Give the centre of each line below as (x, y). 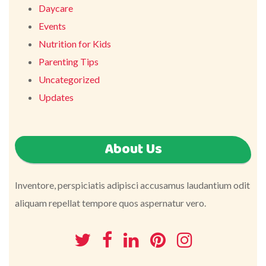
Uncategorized (69, 79)
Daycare (56, 8)
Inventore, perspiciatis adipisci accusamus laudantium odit (132, 185)
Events (52, 26)
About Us (133, 150)
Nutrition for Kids (75, 44)
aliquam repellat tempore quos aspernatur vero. (110, 203)
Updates (56, 97)
